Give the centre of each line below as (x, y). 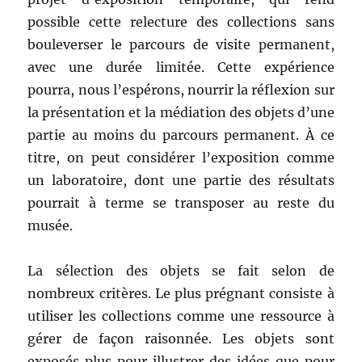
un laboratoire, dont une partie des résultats (181, 180)
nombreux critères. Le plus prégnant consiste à (181, 293)
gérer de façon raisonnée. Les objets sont (181, 338)
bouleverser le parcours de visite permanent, (181, 44)
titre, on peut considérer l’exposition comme (181, 157)
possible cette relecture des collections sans (181, 21)
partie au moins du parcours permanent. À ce (181, 135)
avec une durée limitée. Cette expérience (181, 67)
